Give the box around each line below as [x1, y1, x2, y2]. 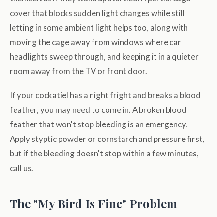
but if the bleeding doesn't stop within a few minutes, [10, 148, 199, 159]
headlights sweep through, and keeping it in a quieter [10, 51, 199, 62]
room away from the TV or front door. [10, 66, 147, 77]
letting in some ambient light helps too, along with [10, 22, 188, 33]
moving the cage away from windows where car [10, 37, 181, 47]
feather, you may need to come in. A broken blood [10, 105, 186, 115]
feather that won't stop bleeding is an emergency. [10, 119, 187, 130]
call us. [10, 163, 33, 173]
